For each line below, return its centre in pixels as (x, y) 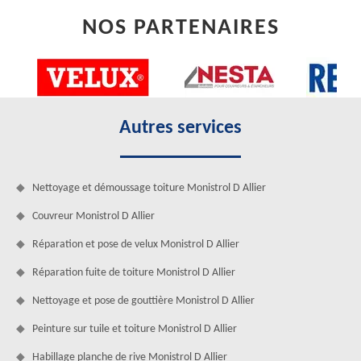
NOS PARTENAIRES (180, 28)
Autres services (180, 128)
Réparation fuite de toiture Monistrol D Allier (134, 272)
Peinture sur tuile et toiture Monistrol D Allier (135, 329)
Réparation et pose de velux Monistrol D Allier (136, 244)
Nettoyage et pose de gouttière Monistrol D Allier (143, 301)
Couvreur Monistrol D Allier (93, 216)
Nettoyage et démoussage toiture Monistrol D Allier (149, 188)
